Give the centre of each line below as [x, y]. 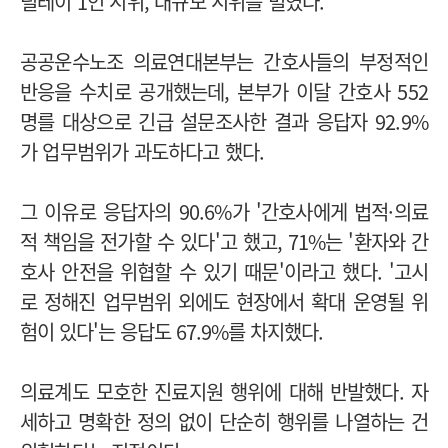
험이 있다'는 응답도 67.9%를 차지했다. [171, 331]
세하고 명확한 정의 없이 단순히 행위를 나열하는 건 [224, 421]
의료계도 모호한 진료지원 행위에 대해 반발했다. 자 [224, 391]
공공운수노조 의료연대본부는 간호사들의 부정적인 [224, 61]
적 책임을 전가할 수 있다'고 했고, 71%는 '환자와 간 [224, 241]
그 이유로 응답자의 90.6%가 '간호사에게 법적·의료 [224, 211]
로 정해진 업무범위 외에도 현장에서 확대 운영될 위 [224, 301]
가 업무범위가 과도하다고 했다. [145, 151]
